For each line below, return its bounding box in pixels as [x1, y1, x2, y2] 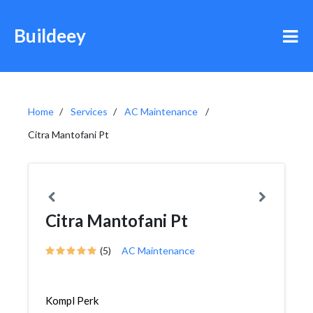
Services [71, 105, 108, 117]
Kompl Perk [45, 294, 99, 307]
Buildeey [14, 24, 86, 47]
